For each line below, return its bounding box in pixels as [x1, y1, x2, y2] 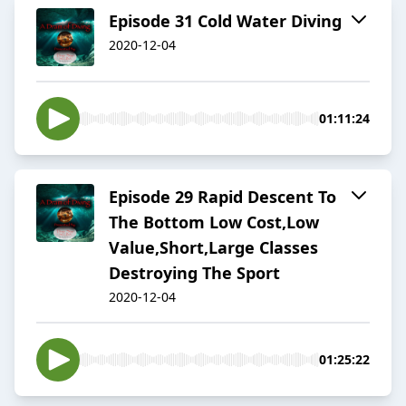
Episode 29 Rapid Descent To [109, 186, 336, 208]
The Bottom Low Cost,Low [109, 211, 319, 234]
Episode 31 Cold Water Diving [109, 10, 342, 33]
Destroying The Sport [109, 262, 280, 285]
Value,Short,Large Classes [109, 237, 318, 259]
